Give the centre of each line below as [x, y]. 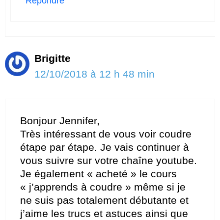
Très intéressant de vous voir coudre [106, 134]
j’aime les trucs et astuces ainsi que [104, 213]
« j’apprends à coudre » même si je [103, 187]
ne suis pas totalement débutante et [104, 200]
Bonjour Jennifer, [60, 120]
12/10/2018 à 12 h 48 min [95, 74]
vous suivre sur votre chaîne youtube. [109, 160]
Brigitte [53, 58]
